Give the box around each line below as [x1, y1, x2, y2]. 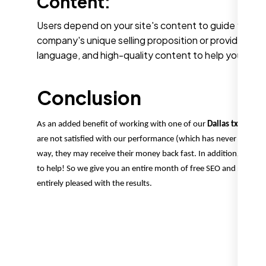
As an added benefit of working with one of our [37, 120, 207, 129]
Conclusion [37, 85, 141, 110]
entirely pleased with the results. [37, 179, 152, 189]
